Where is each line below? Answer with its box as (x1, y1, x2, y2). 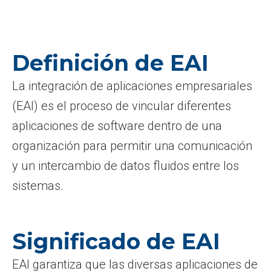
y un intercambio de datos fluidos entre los (12, 158, 239, 173)
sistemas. (12, 178, 64, 193)
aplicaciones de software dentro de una (12, 119, 222, 133)
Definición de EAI (12, 50, 209, 76)
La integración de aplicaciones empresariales (12, 79, 252, 93)
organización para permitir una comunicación (12, 139, 252, 153)
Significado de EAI (12, 228, 220, 255)
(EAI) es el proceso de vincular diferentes (12, 99, 231, 113)
